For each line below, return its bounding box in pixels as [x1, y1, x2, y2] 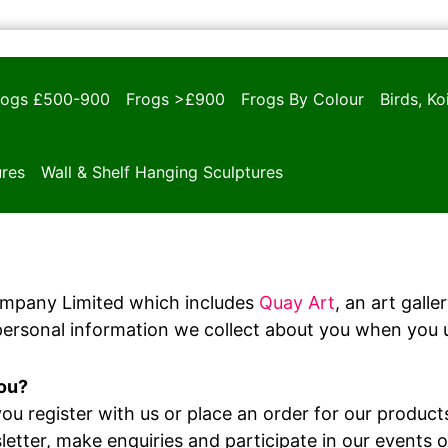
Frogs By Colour [241, 89, 364, 109]
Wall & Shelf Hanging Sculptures [41, 162, 283, 182]
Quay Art [259, 292, 335, 313]
